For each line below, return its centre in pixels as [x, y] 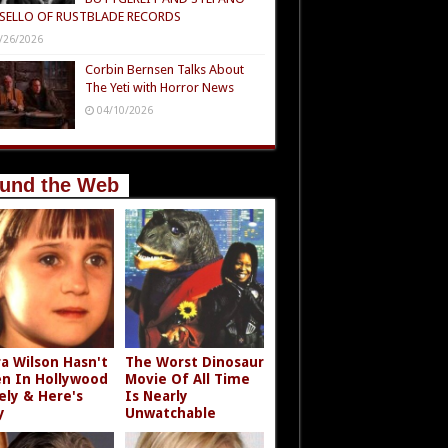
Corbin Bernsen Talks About [164, 69]
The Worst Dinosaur [195, 362]
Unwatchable [171, 413]
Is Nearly [157, 396]
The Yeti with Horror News [159, 87]
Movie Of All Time [188, 379]
